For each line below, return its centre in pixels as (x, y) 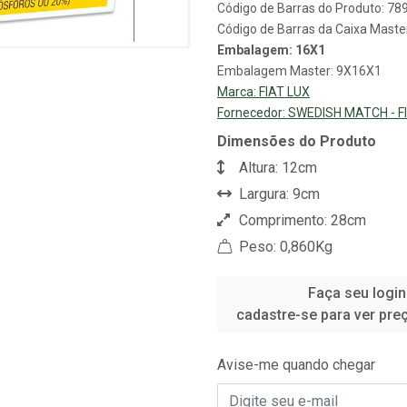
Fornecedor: (253, 113)
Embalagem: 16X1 (271, 50)
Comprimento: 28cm (301, 220)
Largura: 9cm (278, 194)
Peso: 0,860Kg (284, 247)
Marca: (238, 92)
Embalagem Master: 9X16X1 (299, 71)
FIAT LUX (284, 92)
